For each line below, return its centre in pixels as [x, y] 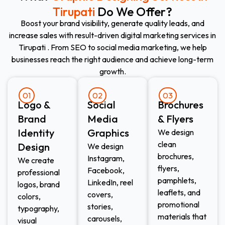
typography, [38, 208]
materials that [182, 216]
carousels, [105, 218]
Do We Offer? [135, 11]
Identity [36, 133]
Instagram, [106, 158]
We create [36, 160]
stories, [100, 206]
